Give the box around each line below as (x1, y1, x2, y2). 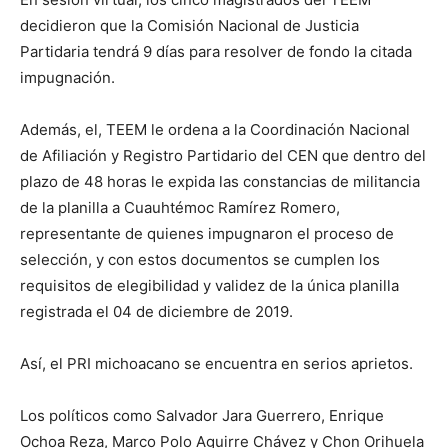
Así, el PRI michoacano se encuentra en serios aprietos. (20, 354, 413, 374)
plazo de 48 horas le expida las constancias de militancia (20, 172, 420, 192)
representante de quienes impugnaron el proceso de (20, 224, 394, 244)
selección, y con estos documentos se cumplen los (20, 250, 380, 270)
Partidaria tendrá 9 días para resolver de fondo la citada (20, 42, 412, 62)
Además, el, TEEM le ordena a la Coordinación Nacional (20, 120, 410, 140)
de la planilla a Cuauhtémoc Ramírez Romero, (20, 198, 340, 218)
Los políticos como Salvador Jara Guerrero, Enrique (20, 406, 384, 426)
